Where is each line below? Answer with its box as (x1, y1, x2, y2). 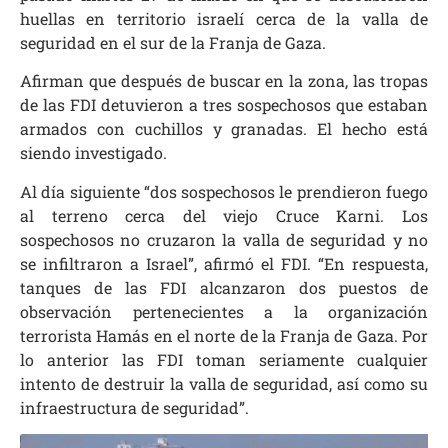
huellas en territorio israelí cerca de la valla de (20, 7, 428, 29)
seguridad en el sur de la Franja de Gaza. (20, 31, 326, 53)
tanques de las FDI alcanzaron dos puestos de (20, 276, 428, 298)
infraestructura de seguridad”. (20, 396, 249, 418)
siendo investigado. (20, 142, 167, 164)
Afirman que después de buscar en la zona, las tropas (20, 70, 428, 92)
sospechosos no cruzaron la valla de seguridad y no (20, 228, 428, 250)
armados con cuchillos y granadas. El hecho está (20, 118, 428, 140)
